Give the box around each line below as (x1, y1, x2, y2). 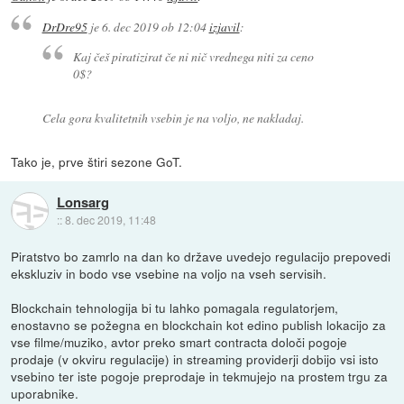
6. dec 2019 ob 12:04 (101, 17, 207, 35)
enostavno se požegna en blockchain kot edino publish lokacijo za (11, 315, 387, 334)
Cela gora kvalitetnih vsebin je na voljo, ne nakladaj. (41, 108, 304, 126)
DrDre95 (41, 17, 87, 35)
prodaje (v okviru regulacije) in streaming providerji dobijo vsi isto (11, 349, 380, 368)
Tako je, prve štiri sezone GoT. (11, 151, 183, 170)
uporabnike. (11, 383, 79, 402)
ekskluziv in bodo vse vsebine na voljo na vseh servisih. (11, 263, 327, 282)
